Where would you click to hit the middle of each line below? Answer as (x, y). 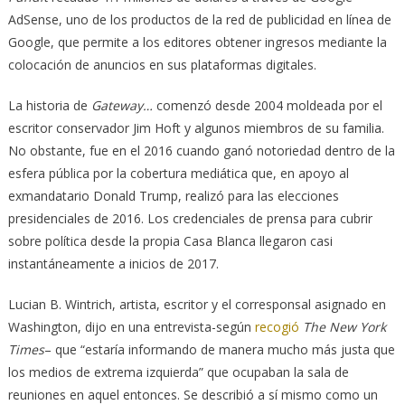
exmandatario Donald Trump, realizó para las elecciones (173, 195)
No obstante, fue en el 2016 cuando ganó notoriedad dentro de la (201, 150)
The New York (344, 326)
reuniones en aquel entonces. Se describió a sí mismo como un (193, 394)
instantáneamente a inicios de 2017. (113, 263)
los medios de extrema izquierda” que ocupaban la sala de (178, 372)
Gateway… (122, 105)
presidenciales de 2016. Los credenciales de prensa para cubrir (190, 218)
